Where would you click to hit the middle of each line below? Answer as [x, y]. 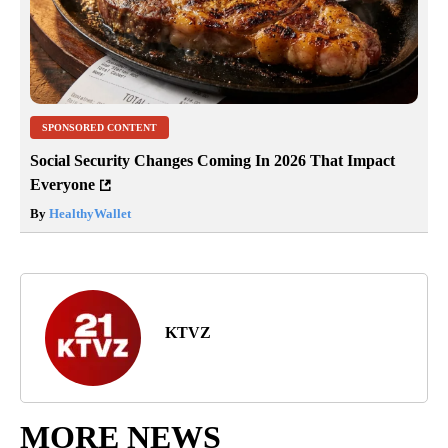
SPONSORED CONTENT [99, 127]
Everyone [62, 184]
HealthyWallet [88, 213]
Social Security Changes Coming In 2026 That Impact [212, 160]
